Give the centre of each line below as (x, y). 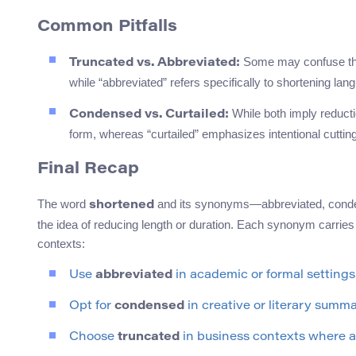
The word (63, 204)
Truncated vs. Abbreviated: (155, 64)
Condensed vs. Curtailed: (149, 115)
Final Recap (88, 170)
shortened (122, 206)
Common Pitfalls (107, 27)
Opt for (92, 307)
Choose (93, 338)
